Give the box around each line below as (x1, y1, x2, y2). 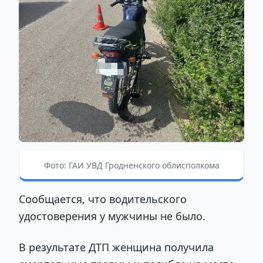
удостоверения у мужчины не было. (19, 208, 205, 223)
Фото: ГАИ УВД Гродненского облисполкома (43, 159, 220, 171)
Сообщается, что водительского (19, 191, 187, 206)
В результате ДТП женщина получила (19, 240, 214, 255)
